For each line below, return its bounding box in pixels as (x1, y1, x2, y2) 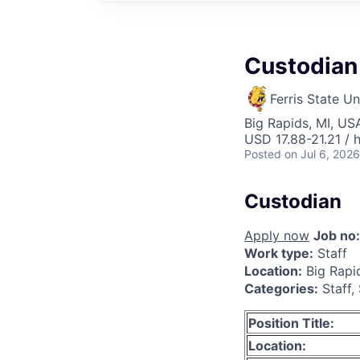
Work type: (244, 244, 313, 261)
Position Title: (248, 314, 334, 331)
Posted (244, 146, 281, 161)
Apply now (244, 227, 309, 243)
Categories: (244, 280, 318, 297)
